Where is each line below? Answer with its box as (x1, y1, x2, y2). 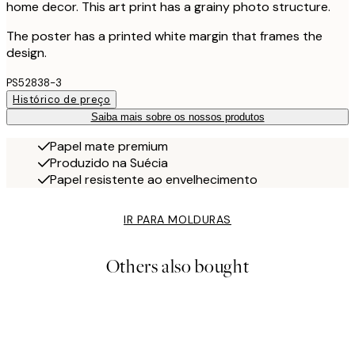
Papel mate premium (50, 138, 168, 155)
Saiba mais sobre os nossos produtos (90, 111, 265, 124)
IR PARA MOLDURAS (124, 212, 231, 227)
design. (6, 44, 47, 62)
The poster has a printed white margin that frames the (6, 28, 323, 45)
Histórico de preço (13, 93, 111, 107)
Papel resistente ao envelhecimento (50, 171, 258, 189)
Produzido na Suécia (50, 155, 168, 172)
